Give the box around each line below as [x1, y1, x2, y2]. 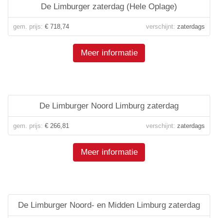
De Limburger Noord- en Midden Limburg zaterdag [18, 200, 200, 210]
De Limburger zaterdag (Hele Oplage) [41, 2, 177, 11]
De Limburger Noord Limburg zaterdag [39, 101, 179, 110]
